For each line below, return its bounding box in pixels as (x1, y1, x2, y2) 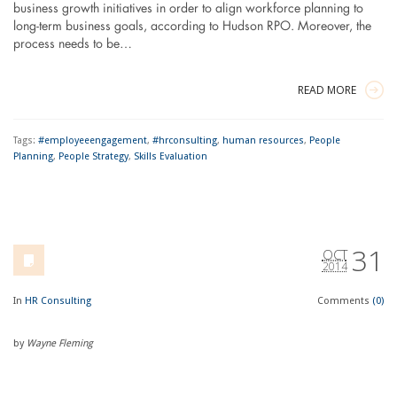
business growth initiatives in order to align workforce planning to (12, 2, 363, 15)
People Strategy (58, 150, 128, 162)
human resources (222, 134, 304, 146)
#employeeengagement (37, 134, 147, 146)
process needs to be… (12, 37, 132, 51)
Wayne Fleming (26, 337, 93, 349)
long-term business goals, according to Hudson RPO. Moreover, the (12, 19, 371, 33)
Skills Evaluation (133, 150, 207, 162)
